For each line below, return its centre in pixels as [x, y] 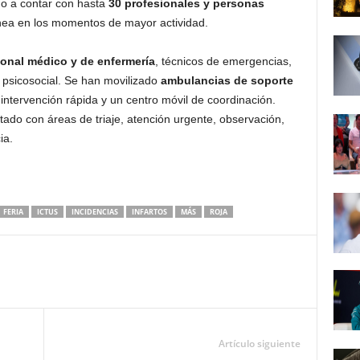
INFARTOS [149, 212]
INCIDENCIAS [94, 212]
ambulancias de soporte [227, 80]
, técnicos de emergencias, [223, 61]
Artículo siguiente [259, 344]
